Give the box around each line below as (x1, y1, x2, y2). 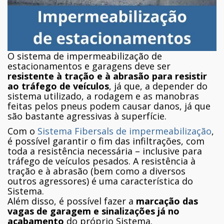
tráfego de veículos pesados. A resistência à (7, 154, 195, 167)
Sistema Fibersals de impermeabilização (37, 124, 211, 137)
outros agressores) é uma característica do (7, 174, 193, 187)
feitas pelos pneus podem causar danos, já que (7, 99, 210, 112)
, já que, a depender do (109, 79, 207, 92)
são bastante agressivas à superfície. (7, 109, 166, 122)
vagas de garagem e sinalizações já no (7, 204, 179, 217)
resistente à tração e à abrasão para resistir (7, 69, 207, 82)
